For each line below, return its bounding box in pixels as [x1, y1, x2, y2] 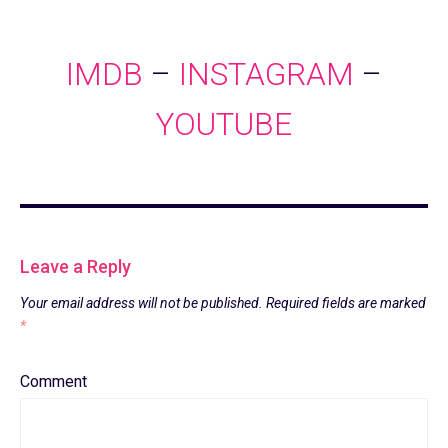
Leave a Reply [20, 255, 131, 277]
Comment [20, 371, 87, 391]
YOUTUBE [156, 105, 292, 143]
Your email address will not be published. [20, 294, 263, 311]
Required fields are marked [263, 294, 426, 311]
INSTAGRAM [179, 55, 354, 93]
